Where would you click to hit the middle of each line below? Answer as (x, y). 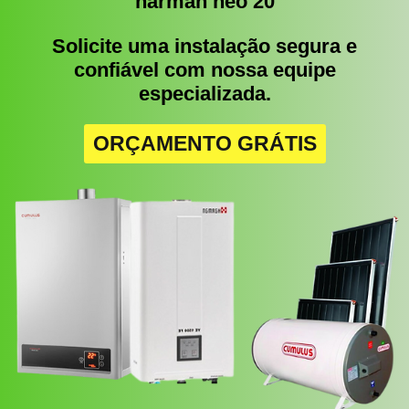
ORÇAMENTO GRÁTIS (204, 144)
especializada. (204, 94)
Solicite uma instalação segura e (204, 47)
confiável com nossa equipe (204, 70)
